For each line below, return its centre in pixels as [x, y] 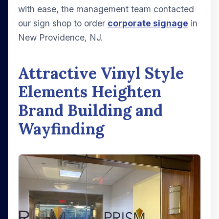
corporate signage [148, 23]
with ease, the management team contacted [106, 9]
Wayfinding [61, 129]
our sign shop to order [63, 23]
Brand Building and [90, 110]
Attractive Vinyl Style [101, 73]
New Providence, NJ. [61, 37]
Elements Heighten [90, 91]
